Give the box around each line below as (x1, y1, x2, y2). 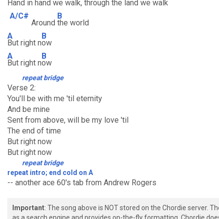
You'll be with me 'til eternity (7, 94, 102, 103)
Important (12, 204, 44, 212)
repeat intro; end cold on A (7, 169, 93, 176)
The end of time (7, 126, 61, 135)
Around (31, 18, 57, 27)
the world (57, 18, 89, 27)
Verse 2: (7, 83, 36, 92)
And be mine (7, 105, 50, 114)
